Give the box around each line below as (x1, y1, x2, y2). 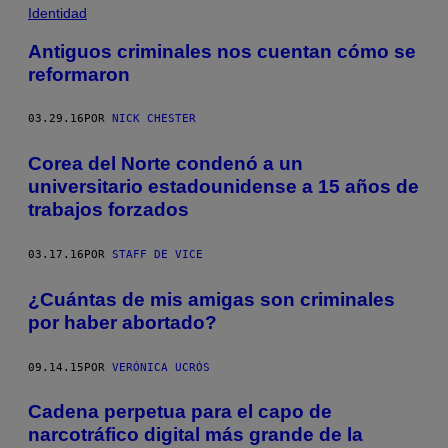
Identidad (28, 4, 87, 21)
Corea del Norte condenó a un (28, 153, 303, 175)
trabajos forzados (28, 199, 189, 221)
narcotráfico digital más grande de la (28, 424, 363, 446)
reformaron (28, 63, 130, 85)
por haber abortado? (28, 311, 217, 333)
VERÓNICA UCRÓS (112, 360, 210, 374)
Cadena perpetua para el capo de (28, 401, 332, 423)
